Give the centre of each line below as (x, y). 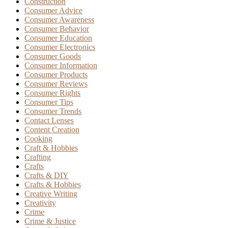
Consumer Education (58, 38)
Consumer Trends (53, 111)
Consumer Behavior (57, 29)
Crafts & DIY (47, 176)
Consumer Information (61, 66)
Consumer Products (56, 75)
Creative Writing (51, 194)
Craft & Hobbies (51, 148)
